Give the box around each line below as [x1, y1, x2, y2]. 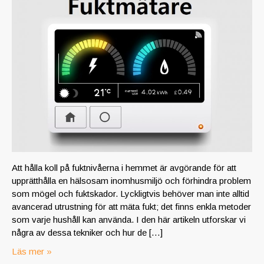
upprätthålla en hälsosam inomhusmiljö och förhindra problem [12, 175, 251, 186]
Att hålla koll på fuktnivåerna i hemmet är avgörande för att [12, 162, 236, 173]
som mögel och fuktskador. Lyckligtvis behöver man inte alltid [12, 188, 249, 199]
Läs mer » [12, 246, 52, 256]
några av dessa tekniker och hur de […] [12, 227, 163, 237]
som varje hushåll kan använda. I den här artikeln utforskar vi [12, 214, 246, 225]
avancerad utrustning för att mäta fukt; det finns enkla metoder [12, 201, 251, 212]
